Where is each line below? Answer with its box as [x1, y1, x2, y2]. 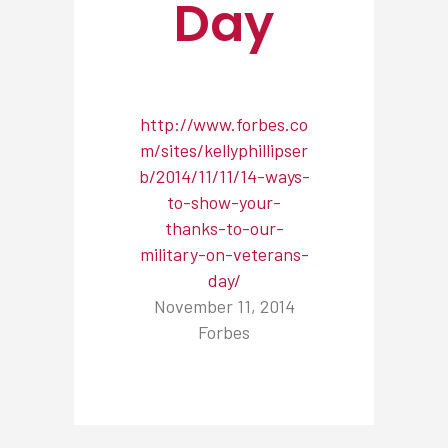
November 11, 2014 [153, 295, 295, 318]
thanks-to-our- [164, 217, 284, 240]
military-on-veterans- [139, 243, 309, 266]
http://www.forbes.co [140, 113, 308, 136]
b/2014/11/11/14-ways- [138, 165, 310, 188]
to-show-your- [167, 191, 281, 214]
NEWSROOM [110, 383, 180, 401]
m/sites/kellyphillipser [140, 139, 308, 162]
